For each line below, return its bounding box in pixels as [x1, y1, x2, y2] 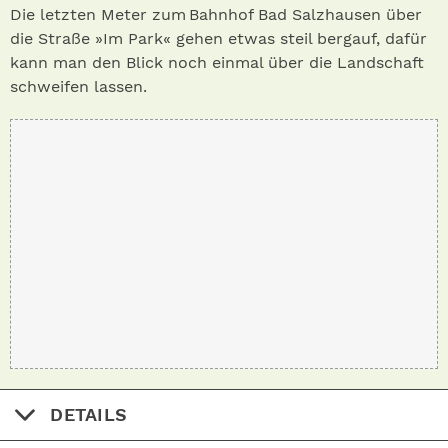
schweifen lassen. [10, 77, 147, 97]
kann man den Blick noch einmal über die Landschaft [10, 53, 424, 73]
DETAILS [50, 404, 128, 426]
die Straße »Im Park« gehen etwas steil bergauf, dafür [10, 29, 427, 49]
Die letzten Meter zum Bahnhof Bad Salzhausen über [10, 5, 422, 25]
